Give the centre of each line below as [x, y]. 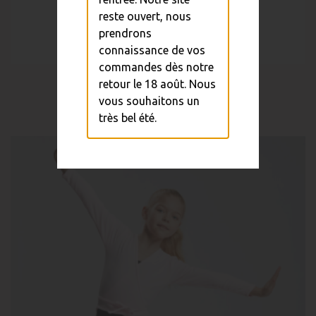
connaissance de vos [152, 50]
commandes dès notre [156, 67]
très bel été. [127, 117]
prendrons [125, 33]
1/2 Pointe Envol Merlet [158, 82]
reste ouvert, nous [145, 16]
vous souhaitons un [149, 101]
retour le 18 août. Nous [157, 84]
